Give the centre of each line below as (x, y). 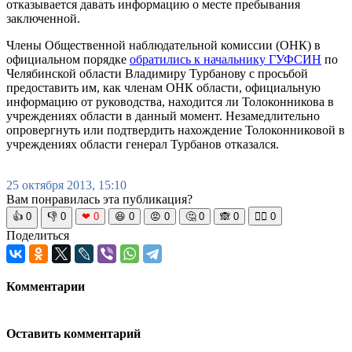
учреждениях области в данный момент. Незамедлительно (163, 115)
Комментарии (46, 286)
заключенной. (43, 18)
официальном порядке (68, 59)
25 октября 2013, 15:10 (66, 185)
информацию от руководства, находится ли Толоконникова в (170, 101)
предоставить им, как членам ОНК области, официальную (163, 87)
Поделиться (38, 235)
